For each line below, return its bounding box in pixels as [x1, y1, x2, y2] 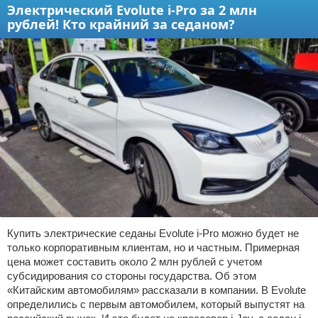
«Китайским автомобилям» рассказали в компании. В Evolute [7, 283, 306, 296]
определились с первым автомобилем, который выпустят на [7, 297, 305, 310]
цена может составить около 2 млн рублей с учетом [7, 255, 262, 268]
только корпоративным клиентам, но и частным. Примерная [7, 241, 300, 253]
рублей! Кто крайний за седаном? [7, 15, 235, 33]
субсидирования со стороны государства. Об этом [7, 269, 256, 282]
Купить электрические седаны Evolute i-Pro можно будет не [7, 226, 299, 239]
